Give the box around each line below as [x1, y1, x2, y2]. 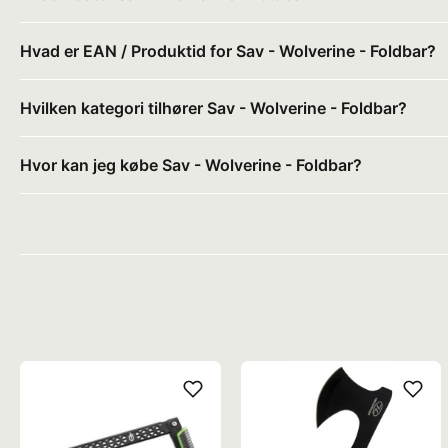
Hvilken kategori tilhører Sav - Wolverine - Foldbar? [20, 97, 407, 118]
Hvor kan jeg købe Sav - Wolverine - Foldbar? [20, 154, 362, 175]
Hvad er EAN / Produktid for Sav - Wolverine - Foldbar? [20, 40, 436, 61]
